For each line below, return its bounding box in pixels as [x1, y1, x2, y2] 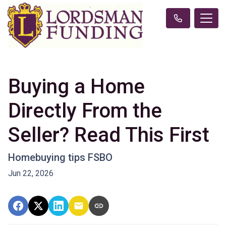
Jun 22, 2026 [8, 168, 53, 179]
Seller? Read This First [8, 123, 209, 147]
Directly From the [8, 99, 162, 123]
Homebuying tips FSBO [8, 151, 112, 164]
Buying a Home [8, 75, 145, 99]
